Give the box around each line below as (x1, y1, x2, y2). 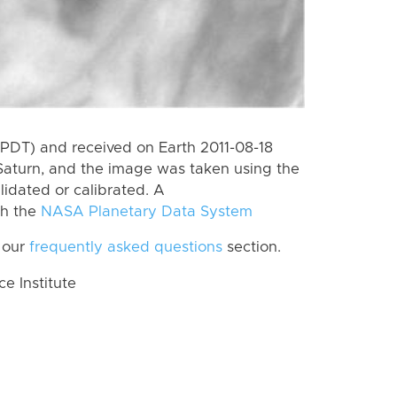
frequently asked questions (29, 240, 222, 255)
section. (222, 240, 281, 255)
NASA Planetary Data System (41, 204, 253, 219)
